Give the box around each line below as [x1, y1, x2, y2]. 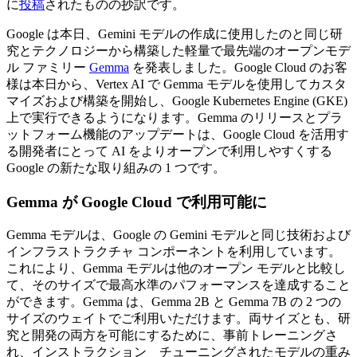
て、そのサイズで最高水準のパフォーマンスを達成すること [6, 278, 351, 292]
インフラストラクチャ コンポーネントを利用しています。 [6, 245, 341, 259]
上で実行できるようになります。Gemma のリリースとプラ [6, 110, 343, 124]
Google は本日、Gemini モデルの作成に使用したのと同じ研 [6, 26, 343, 41]
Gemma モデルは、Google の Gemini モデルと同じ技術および [6, 228, 351, 242]
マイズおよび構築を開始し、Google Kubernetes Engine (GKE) [6, 93, 347, 108]
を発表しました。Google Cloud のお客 [129, 60, 347, 74]
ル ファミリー [6, 60, 89, 74]
